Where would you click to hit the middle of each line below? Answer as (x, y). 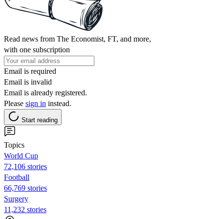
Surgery (16, 198)
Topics (14, 145)
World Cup (21, 155)
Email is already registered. (45, 92)
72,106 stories (25, 166)
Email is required (30, 71)
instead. (59, 103)
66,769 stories (25, 188)
